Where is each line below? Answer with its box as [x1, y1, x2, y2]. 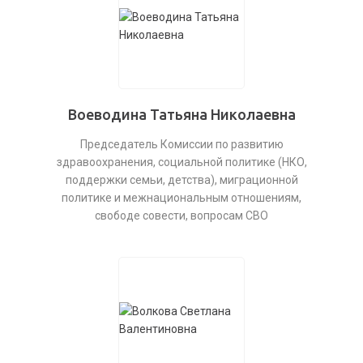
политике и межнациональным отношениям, [62, 191, 301, 204]
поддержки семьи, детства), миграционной [65, 173, 298, 186]
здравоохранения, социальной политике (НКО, [56, 156, 307, 169]
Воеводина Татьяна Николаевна [67, 106, 296, 122]
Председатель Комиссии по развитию [79, 138, 284, 151]
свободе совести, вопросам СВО [95, 209, 268, 222]
